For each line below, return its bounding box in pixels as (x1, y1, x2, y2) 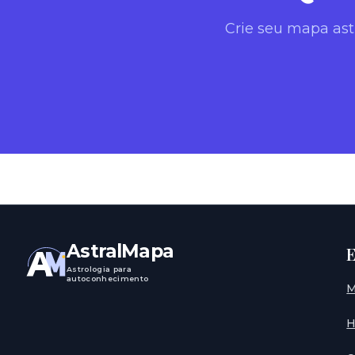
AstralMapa (67, 240, 174, 262)
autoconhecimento (67, 274, 149, 284)
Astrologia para (67, 265, 132, 274)
